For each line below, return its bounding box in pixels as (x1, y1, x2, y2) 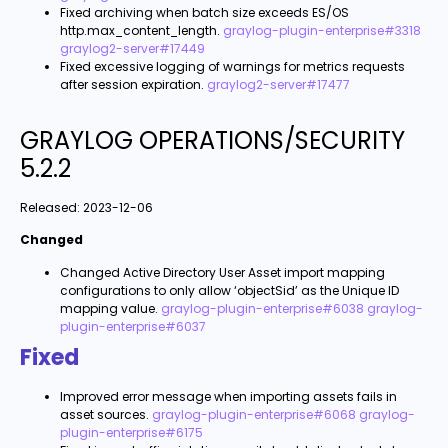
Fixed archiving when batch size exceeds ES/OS (60, 4, 349, 22)
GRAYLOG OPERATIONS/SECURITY (20, 123, 405, 157)
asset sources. (60, 405, 149, 423)
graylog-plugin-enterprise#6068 (152, 405, 356, 423)
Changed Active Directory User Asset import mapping (60, 263, 385, 281)
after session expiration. (60, 76, 204, 94)
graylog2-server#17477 (207, 76, 350, 94)
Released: (20, 198, 83, 216)
